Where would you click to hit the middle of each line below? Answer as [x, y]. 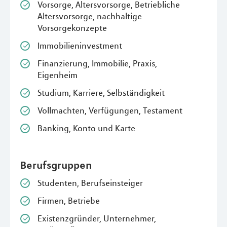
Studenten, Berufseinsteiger [90, 183]
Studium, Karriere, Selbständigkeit [101, 93]
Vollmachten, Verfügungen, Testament [110, 111]
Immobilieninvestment [80, 46]
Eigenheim [58, 75]
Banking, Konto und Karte [86, 128]
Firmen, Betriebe [69, 201]
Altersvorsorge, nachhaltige [90, 16]
